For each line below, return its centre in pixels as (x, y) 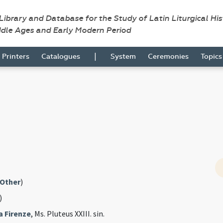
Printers (16, 56)
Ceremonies (168, 56)
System (123, 56)
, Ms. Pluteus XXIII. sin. (67, 214)
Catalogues (61, 56)
